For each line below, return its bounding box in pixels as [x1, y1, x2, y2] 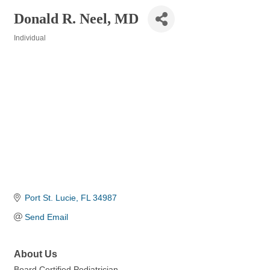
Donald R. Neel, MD [14, 11, 139, 27]
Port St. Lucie [24, 193, 76, 203]
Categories [13, 42, 51, 50]
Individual [14, 34, 46, 42]
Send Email [24, 212, 68, 222]
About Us [14, 248, 57, 260]
